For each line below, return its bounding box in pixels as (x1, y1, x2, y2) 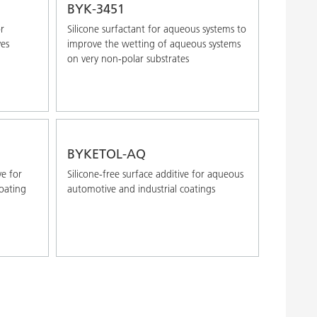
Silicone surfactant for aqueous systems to (67, 22, 246, 35)
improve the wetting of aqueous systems (67, 37, 241, 50)
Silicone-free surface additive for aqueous (67, 167, 243, 180)
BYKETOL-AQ (67, 145, 146, 162)
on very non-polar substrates (67, 52, 189, 65)
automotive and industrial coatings (67, 182, 215, 195)
